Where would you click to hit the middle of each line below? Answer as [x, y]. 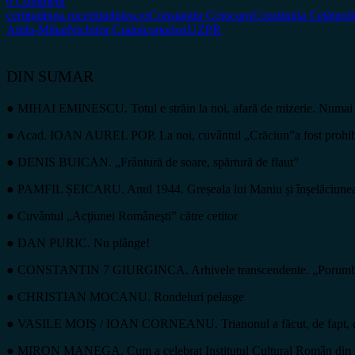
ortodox [168, 29]
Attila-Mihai [37, 29]
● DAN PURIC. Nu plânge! [78, 242]
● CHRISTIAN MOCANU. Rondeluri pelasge [125, 296]
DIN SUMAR [50, 76]
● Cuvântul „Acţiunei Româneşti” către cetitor [122, 216]
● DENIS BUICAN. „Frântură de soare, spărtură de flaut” [153, 162]
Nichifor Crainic [108, 29]
